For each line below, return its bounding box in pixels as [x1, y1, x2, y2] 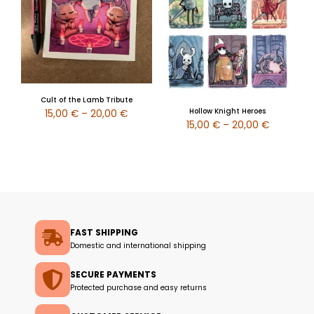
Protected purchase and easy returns [70, 282, 207, 294]
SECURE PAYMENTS [70, 268, 156, 281]
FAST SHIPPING [70, 226, 138, 239]
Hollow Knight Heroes [189, 106, 266, 117]
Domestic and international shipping [70, 240, 206, 252]
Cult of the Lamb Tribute [40, 94, 132, 105]
